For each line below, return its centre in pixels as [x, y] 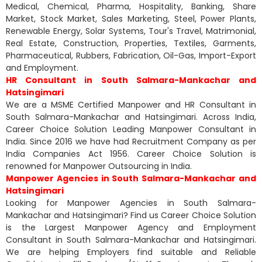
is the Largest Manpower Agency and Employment [131, 227]
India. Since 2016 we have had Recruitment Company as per [131, 141]
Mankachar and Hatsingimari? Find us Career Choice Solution [131, 215]
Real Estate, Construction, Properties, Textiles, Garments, [131, 43]
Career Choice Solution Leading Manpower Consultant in [131, 129]
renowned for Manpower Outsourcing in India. [99, 166]
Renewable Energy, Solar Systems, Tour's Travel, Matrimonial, [131, 31]
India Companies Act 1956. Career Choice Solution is [131, 154]
